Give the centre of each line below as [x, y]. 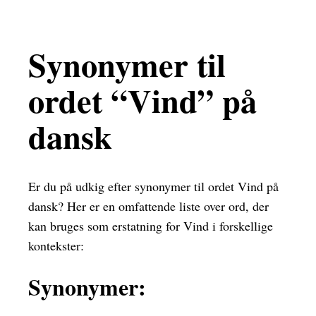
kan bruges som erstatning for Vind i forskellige [151, 226]
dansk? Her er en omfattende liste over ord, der [148, 206]
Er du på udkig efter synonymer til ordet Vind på [153, 187]
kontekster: [56, 246]
